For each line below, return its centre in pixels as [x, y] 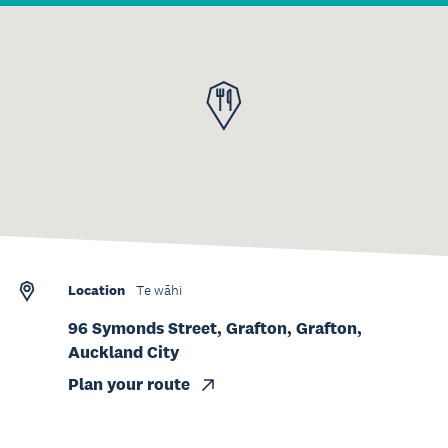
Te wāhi [159, 290]
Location [96, 290]
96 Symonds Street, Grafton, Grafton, [215, 328]
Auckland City [123, 352]
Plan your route [129, 384]
